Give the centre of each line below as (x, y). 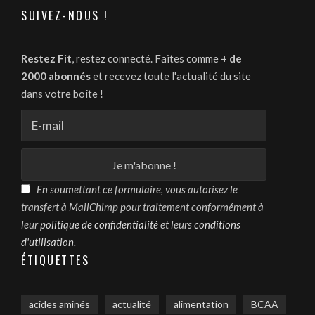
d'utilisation (47, 242)
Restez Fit (46, 59)
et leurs (176, 225)
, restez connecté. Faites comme (146, 59)
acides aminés (59, 304)
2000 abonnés (56, 76)
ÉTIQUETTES (55, 261)
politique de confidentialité (99, 225)
